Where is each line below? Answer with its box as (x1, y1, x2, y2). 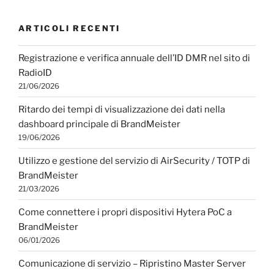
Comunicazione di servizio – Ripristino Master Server (18, 257, 246, 269)
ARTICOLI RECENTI (18, 23, 120, 33)
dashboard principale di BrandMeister (18, 118, 180, 130)
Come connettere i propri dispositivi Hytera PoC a (18, 206, 232, 218)
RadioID (18, 67, 52, 78)
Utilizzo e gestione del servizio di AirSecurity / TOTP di (18, 155, 250, 166)
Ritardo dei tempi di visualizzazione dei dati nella (18, 103, 225, 115)
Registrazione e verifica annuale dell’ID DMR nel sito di (18, 52, 250, 64)
